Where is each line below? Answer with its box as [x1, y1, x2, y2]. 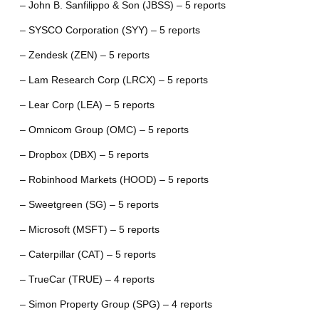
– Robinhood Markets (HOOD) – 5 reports [19, 174, 209, 185]
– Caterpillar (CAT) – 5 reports [19, 249, 156, 260]
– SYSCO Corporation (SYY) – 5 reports [19, 24, 200, 36]
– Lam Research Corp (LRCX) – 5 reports [19, 74, 208, 85]
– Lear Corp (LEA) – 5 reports [19, 99, 155, 110]
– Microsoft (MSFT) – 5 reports [19, 224, 159, 235]
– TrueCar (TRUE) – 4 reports [19, 273, 155, 285]
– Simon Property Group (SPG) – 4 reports [19, 298, 212, 310]
